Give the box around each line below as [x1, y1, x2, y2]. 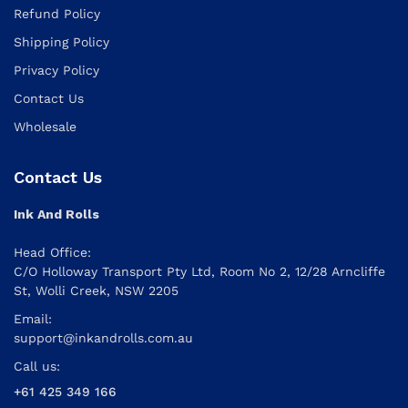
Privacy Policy [14, 62, 99, 77]
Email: [14, 311, 52, 326]
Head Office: [14, 244, 91, 260]
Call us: [14, 358, 60, 373]
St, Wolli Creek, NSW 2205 [14, 282, 178, 298]
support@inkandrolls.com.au [14, 330, 193, 345]
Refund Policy [14, 5, 100, 21]
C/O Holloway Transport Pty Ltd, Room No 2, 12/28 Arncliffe [14, 263, 385, 279]
